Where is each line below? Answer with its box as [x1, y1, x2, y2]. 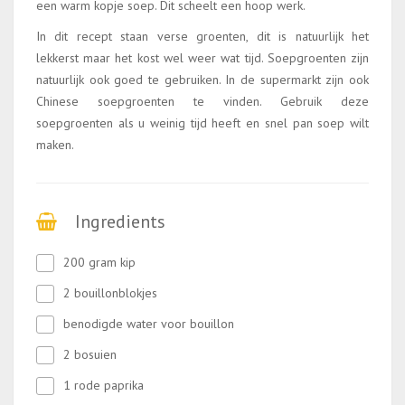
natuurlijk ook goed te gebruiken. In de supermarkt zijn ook [36, 71, 369, 88]
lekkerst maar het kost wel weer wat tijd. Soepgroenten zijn [36, 50, 369, 66]
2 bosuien [63, 346, 117, 363]
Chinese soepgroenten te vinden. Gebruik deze [36, 93, 369, 109]
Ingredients [75, 210, 165, 233]
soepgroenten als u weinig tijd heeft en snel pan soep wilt [36, 115, 369, 131]
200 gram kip [63, 254, 136, 270]
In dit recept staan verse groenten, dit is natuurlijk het [36, 28, 369, 44]
